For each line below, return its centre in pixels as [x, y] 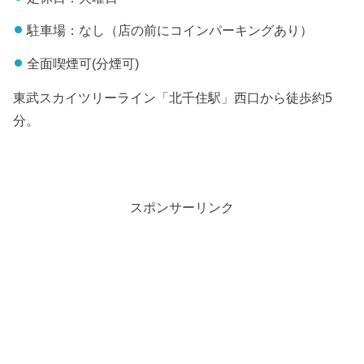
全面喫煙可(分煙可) [82, 63]
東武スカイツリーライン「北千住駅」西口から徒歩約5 [173, 98]
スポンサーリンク [182, 207]
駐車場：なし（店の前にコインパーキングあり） [169, 30]
